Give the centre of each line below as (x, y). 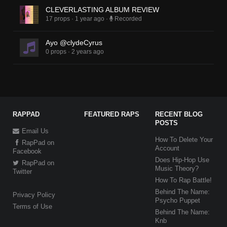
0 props (56, 52)
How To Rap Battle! (184, 180)
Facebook (27, 151)
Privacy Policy (34, 195)
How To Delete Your (184, 139)
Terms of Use (32, 206)
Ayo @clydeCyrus (74, 43)
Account (167, 148)
